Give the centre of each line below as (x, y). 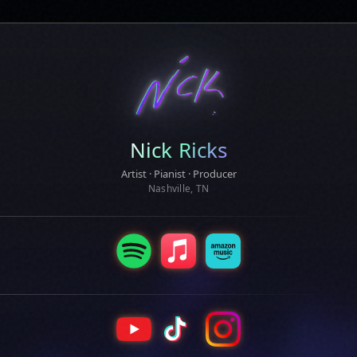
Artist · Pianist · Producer (178, 174)
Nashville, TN (178, 188)
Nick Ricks (178, 150)
